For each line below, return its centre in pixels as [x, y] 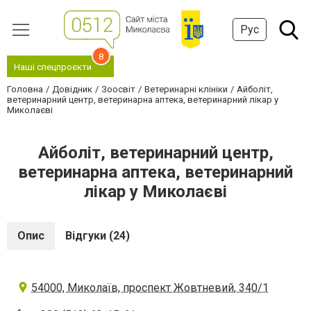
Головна [25, 89]
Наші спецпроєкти [53, 67]
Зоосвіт [118, 89]
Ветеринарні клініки [186, 89]
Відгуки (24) [98, 236]
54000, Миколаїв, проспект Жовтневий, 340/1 [150, 288]
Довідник [72, 89]
